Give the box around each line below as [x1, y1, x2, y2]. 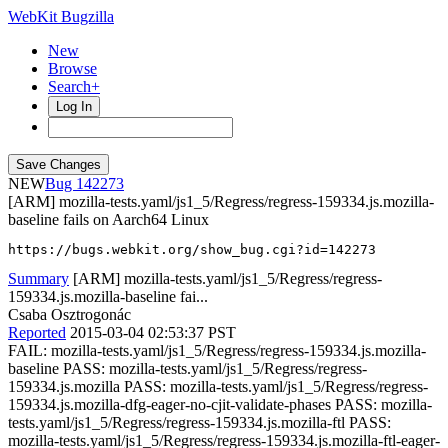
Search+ [48, 78, 100, 95]
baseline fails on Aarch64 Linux [8, 211, 209, 228]
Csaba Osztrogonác [8, 306, 131, 323]
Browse [48, 60, 97, 77]
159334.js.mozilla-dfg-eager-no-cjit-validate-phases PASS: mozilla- [8, 396, 432, 413]
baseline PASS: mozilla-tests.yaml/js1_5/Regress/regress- [8, 360, 367, 377]
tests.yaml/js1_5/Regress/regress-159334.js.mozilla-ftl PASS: [8, 414, 391, 431]
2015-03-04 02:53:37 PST [70, 324, 236, 341]
